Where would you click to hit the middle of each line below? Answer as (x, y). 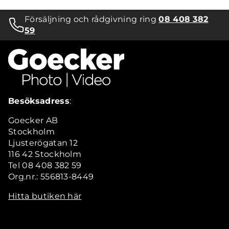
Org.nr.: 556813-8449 (51, 176)
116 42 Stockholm (45, 154)
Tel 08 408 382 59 (45, 165)
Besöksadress (39, 101)
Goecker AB (33, 120)
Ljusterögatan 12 (43, 143)
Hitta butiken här (45, 196)
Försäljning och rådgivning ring (92, 19)
